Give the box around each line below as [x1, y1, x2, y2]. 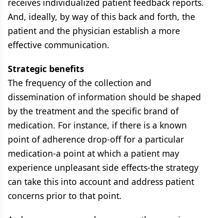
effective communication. [8, 39, 109, 51]
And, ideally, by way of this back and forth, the [8, 11, 195, 22]
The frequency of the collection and [8, 77, 151, 89]
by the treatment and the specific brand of [8, 105, 179, 117]
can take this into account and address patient [8, 176, 194, 187]
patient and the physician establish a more [8, 25, 180, 36]
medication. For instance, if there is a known [8, 119, 187, 131]
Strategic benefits [8, 63, 84, 74]
